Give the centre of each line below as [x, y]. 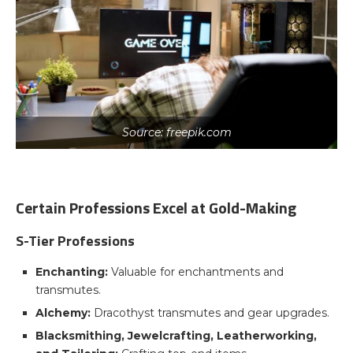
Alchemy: [63, 312]
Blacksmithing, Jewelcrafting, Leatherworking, [176, 335]
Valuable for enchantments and [196, 271]
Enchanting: [72, 271]
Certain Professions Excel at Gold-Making [156, 207]
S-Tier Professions [75, 240]
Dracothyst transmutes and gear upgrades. [210, 312]
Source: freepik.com [176, 132]
